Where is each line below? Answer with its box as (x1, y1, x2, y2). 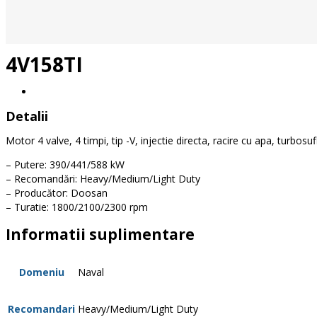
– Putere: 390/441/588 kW (6, 158, 125, 172)
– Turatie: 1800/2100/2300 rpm (6, 200, 148, 214)
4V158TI (6, 50, 83, 78)
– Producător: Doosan (6, 186, 108, 200)
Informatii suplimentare (6, 224, 195, 244)
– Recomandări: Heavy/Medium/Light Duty (6, 172, 200, 186)
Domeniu (18, 265, 64, 279)
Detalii (6, 108, 48, 125)
